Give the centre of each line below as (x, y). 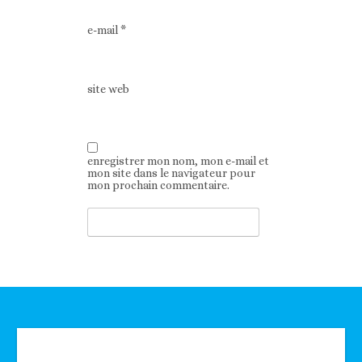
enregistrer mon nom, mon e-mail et (179, 160)
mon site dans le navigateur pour (172, 173)
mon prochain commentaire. (159, 185)
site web (109, 88)
